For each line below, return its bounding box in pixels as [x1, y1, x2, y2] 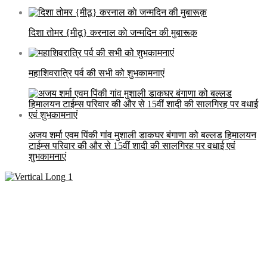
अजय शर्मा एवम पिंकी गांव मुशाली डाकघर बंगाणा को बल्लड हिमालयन [29, 130, 256, 141]
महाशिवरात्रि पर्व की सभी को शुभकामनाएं [29, 68, 164, 79]
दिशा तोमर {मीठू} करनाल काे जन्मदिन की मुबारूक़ [29, 27, 197, 38]
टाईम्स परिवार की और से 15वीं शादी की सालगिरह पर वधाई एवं [29, 141, 235, 151]
